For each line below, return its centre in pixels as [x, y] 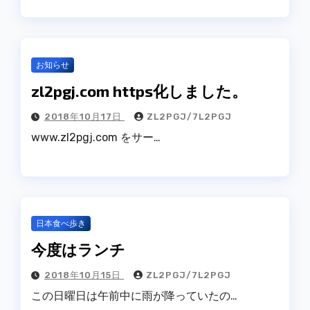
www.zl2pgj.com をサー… [96, 138]
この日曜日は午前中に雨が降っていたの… [134, 296]
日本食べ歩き [61, 224]
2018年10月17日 [84, 117]
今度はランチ [78, 249]
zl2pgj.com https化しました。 [139, 91]
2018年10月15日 [84, 275]
